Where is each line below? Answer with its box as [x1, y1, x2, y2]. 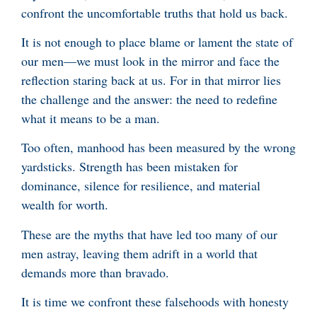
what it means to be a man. [21, 110, 160, 127]
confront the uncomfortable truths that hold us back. [21, 4, 288, 21]
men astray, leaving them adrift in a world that [21, 244, 258, 262]
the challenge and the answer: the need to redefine [21, 91, 277, 108]
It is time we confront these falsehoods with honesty [21, 293, 289, 311]
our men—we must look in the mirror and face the [21, 52, 279, 70]
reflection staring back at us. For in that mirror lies [21, 71, 281, 89]
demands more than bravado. [21, 263, 169, 281]
